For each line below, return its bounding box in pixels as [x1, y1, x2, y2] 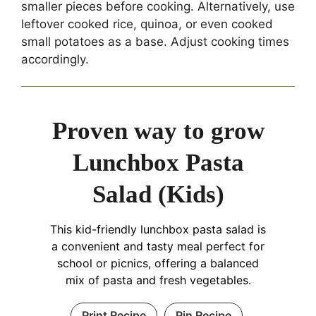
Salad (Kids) [92, 181, 224, 209]
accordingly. [21, 51, 89, 66]
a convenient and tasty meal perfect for [51, 239, 265, 254]
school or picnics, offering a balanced [57, 256, 259, 271]
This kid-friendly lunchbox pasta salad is [50, 222, 266, 237]
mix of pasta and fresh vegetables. [65, 273, 251, 288]
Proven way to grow [51, 117, 265, 145]
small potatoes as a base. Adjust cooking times [21, 34, 289, 49]
